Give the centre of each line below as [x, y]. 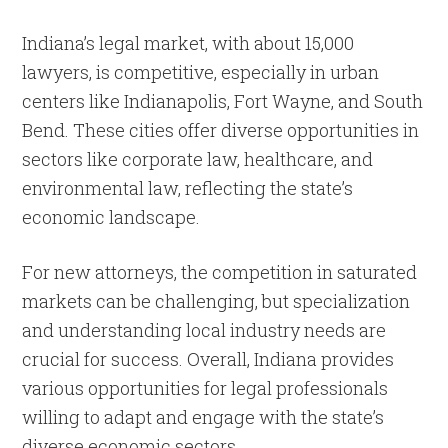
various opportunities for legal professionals [205, 388]
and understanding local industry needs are [204, 330]
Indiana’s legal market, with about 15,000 [188, 43]
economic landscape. [111, 217]
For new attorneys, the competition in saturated [220, 272]
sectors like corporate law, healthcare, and [198, 159]
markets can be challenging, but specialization [216, 301]
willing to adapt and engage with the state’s [203, 417]
